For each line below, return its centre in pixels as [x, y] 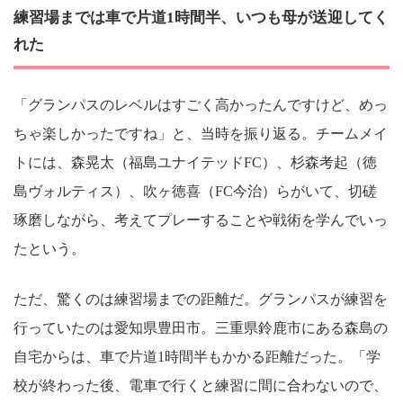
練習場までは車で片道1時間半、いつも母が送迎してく [201, 17]
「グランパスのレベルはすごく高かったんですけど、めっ [201, 105]
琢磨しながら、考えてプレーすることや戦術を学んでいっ [201, 220]
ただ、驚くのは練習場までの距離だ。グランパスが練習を [201, 300]
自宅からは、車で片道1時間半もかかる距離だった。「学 [197, 357]
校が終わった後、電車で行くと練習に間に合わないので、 [201, 386]
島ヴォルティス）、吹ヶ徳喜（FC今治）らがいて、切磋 [195, 192]
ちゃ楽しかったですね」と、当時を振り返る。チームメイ [201, 134]
